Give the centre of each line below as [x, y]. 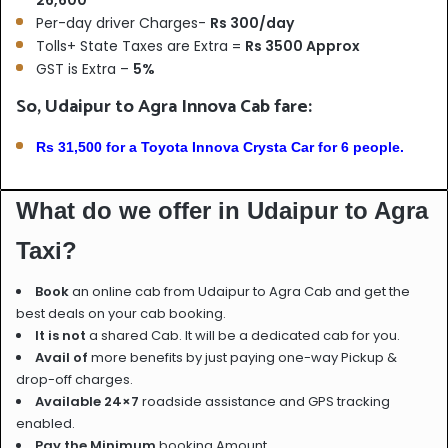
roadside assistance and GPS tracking [264, 401]
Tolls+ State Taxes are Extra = [140, 45]
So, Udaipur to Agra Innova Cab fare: [164, 106]
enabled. [45, 423]
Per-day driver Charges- [123, 22]
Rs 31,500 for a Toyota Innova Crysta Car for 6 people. [220, 146]
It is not [60, 335]
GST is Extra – [84, 68]
